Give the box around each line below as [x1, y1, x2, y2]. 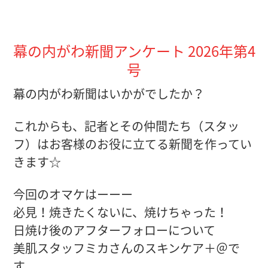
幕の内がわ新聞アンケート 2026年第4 [13, 40, 255, 62]
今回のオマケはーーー [13, 185, 133, 203]
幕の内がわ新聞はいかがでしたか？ [13, 85, 205, 102]
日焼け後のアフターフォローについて [13, 221, 216, 239]
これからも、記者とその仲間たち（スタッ [13, 117, 240, 135]
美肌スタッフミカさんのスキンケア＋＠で [13, 239, 240, 257]
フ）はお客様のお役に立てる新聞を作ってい [13, 135, 252, 153]
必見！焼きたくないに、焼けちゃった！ [13, 203, 229, 221]
